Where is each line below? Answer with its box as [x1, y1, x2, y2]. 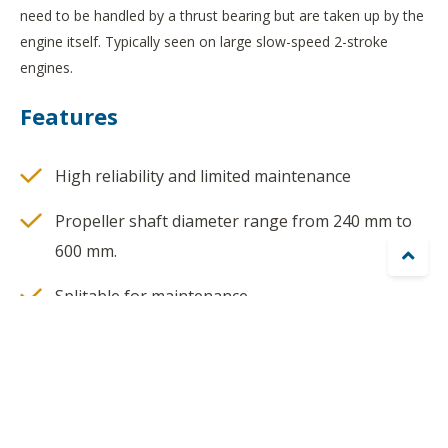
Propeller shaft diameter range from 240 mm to [55, 210, 412, 233]
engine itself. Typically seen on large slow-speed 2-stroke [20, 32, 388, 52]
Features [20, 101, 118, 132]
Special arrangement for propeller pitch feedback [55, 375, 425, 398]
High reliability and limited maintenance [55, 165, 351, 188]
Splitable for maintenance [55, 285, 248, 308]
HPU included [55, 330, 155, 353]
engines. [20, 58, 73, 78]
